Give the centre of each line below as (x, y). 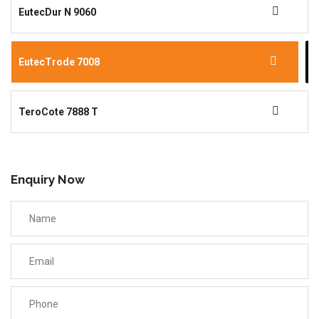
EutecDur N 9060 (57, 12)
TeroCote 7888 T (58, 112)
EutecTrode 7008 (59, 62)
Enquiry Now (48, 179)
